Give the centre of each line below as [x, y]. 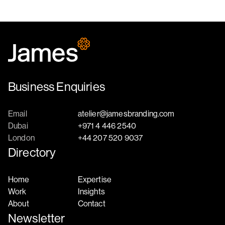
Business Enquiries [57, 87]
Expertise [95, 179]
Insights [91, 191]
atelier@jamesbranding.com [126, 114]
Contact [91, 203]
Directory [32, 152]
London [21, 138]
